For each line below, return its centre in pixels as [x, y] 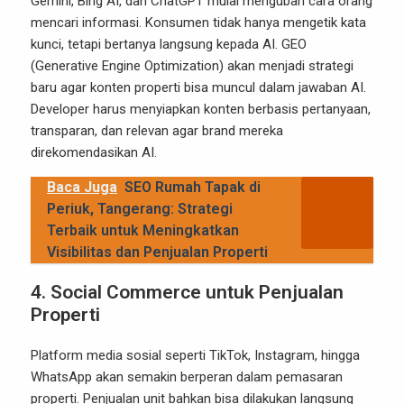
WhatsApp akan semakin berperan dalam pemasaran [187, 377]
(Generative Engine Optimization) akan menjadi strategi [192, 66]
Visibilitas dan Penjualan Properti [157, 252]
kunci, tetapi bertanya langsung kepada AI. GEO [169, 44]
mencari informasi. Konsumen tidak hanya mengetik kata [198, 23]
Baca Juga [82, 187]
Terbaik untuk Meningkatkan [143, 230]
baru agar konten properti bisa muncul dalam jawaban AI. [198, 87]
